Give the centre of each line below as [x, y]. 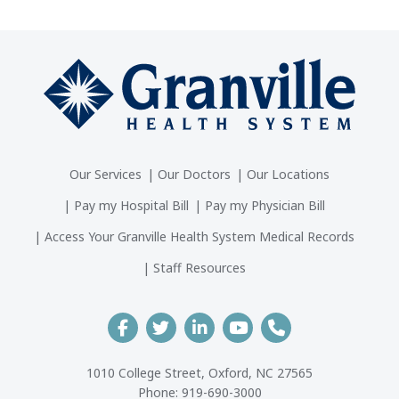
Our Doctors [194, 175]
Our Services [105, 175]
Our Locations [289, 175]
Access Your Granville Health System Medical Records [199, 237]
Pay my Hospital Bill [131, 206]
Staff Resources [199, 268]
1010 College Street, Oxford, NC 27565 [199, 373]
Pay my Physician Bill [265, 206]
